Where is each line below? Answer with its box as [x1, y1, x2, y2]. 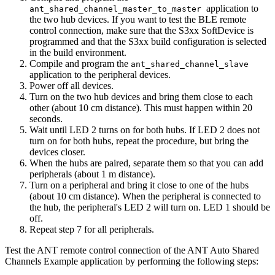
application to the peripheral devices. [29, 69, 171, 80]
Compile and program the [29, 58, 131, 69]
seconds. [29, 114, 63, 125]
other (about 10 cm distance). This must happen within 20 [29, 103, 252, 114]
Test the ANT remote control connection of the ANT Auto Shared [5, 245, 259, 256]
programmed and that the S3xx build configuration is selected [29, 36, 266, 47]
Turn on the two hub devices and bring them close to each [29, 91, 253, 103]
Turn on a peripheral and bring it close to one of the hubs [29, 180, 249, 191]
